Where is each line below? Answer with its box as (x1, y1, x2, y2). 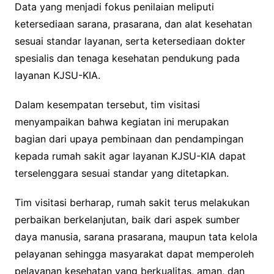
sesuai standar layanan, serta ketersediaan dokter (14, 34, 245, 47)
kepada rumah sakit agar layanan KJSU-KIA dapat (14, 149, 246, 162)
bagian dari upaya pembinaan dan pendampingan (14, 132, 243, 145)
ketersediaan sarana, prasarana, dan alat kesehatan (14, 17, 252, 30)
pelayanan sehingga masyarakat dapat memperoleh (14, 247, 254, 260)
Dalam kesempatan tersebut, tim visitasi (14, 98, 200, 111)
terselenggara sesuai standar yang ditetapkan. (14, 166, 229, 179)
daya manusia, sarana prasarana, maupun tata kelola (14, 230, 257, 243)
